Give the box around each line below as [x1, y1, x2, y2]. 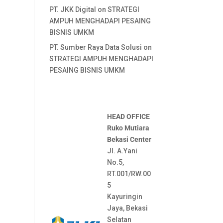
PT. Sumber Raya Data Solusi [49, 43, 142, 51]
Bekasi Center [107, 135, 151, 143]
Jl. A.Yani [107, 147, 137, 155]
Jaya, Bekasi [107, 204, 148, 212]
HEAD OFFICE [107, 112, 150, 120]
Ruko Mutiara [107, 124, 149, 132]
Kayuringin [107, 193, 142, 201]
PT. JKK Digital [49, 5, 96, 13]
